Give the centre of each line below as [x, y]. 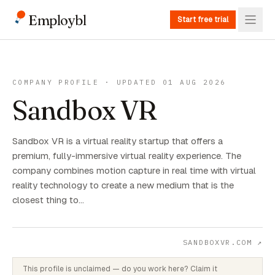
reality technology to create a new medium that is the [123, 185]
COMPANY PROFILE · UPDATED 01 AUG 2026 [119, 82]
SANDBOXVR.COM [217, 242]
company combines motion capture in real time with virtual [134, 170]
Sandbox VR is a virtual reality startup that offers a [118, 141]
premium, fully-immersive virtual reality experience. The [127, 156]
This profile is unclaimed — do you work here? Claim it [120, 269]
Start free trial [203, 20]
